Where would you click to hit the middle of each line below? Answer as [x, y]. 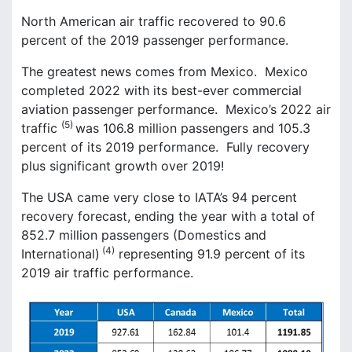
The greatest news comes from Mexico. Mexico [165, 72]
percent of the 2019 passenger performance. [155, 40]
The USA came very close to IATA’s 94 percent [159, 198]
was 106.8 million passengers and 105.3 [193, 128]
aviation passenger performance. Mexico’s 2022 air [176, 110]
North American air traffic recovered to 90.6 [154, 22]
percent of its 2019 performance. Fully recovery [165, 147]
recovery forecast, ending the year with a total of [168, 216]
